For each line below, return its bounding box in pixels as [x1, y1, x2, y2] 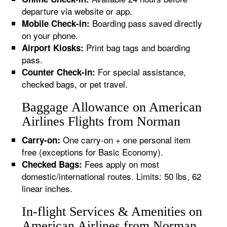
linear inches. [22, 182, 73, 195]
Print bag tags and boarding [84, 41, 191, 54]
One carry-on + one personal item [60, 133, 191, 146]
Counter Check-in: [22, 66, 96, 78]
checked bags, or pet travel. [22, 78, 128, 90]
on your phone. [22, 29, 79, 42]
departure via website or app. [22, 5, 133, 17]
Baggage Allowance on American [22, 100, 202, 115]
